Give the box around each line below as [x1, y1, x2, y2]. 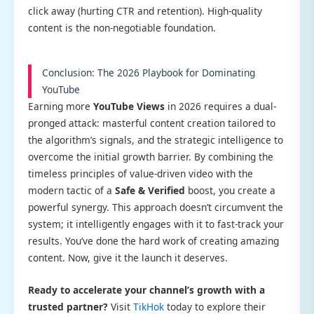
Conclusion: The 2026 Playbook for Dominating [42, 65, 255, 79]
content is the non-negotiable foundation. [28, 20, 216, 34]
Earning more [28, 99, 93, 113]
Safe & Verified [115, 183, 185, 197]
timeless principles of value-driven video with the [28, 166, 253, 180]
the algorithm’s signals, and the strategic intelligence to [28, 132, 283, 146]
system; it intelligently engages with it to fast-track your [28, 217, 284, 231]
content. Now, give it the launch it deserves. [28, 250, 228, 264]
